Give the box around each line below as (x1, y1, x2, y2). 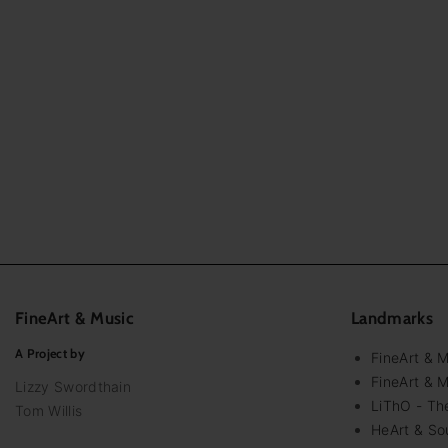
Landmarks (351, 308, 433, 329)
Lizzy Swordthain (15, 377, 132, 395)
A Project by (15, 346, 85, 362)
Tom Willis (15, 401, 83, 419)
